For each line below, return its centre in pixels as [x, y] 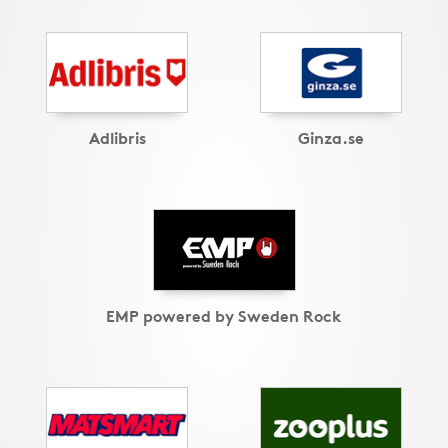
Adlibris [117, 137]
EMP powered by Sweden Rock [224, 315]
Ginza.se [331, 137]
